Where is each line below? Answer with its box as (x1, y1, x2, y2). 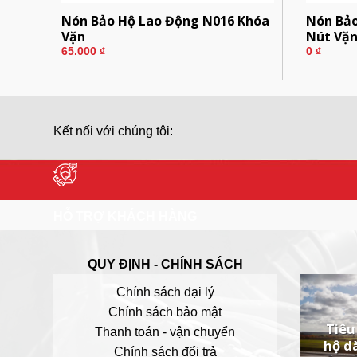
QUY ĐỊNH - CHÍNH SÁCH (87, 257, 243, 271)
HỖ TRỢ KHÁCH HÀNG (53, 209, 197, 223)
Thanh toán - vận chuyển (95, 324, 235, 339)
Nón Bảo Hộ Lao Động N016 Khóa (61, 11, 269, 29)
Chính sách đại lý (116, 284, 214, 299)
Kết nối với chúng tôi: (53, 124, 173, 138)
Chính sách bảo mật (108, 304, 222, 319)
